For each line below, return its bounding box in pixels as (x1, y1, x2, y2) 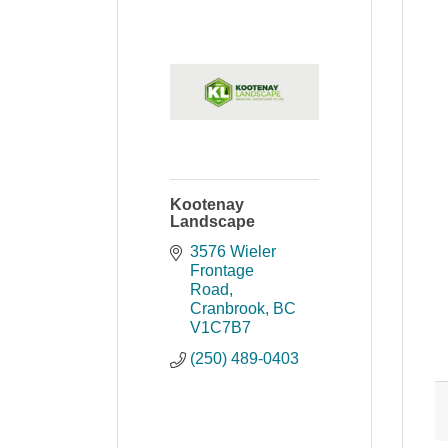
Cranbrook (190, 300, 265, 317)
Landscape (170, 213, 255, 230)
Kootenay (170, 196, 244, 213)
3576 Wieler (190, 243, 276, 260)
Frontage (190, 262, 254, 279)
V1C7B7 (190, 319, 251, 336)
